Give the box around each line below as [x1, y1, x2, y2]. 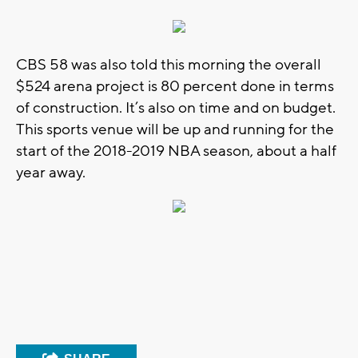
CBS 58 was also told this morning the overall [16, 54, 321, 74]
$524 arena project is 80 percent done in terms [16, 76, 334, 96]
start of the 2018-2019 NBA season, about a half [16, 141, 336, 161]
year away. [16, 162, 86, 182]
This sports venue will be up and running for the [16, 119, 334, 139]
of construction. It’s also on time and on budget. [16, 97, 336, 117]
